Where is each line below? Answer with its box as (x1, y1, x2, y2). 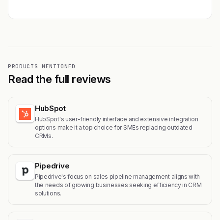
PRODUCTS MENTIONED (8, 62, 76, 70)
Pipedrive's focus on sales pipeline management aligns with (35, 172, 200, 180)
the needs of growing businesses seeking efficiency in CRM (35, 181, 202, 189)
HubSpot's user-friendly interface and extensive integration (35, 115, 198, 123)
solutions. (35, 189, 61, 197)
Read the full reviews (8, 72, 111, 85)
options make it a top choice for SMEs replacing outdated (35, 123, 192, 131)
